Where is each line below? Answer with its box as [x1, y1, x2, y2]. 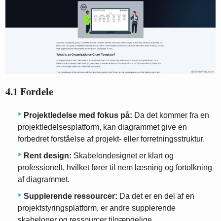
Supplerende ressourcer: [24, 192, 117, 200]
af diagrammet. [18, 175, 70, 184]
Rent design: [24, 151, 72, 160]
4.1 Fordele [5, 84, 54, 99]
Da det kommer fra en [132, 111, 209, 119]
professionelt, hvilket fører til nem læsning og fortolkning [18, 163, 212, 172]
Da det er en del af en [117, 192, 194, 200]
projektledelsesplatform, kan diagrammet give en [18, 123, 187, 131]
